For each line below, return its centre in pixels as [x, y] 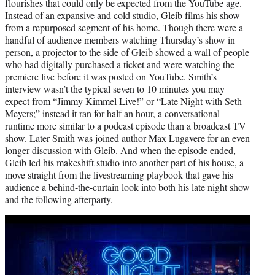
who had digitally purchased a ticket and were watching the [120, 64]
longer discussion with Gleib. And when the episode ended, [120, 150]
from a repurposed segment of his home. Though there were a [124, 27]
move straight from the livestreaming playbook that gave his [119, 174]
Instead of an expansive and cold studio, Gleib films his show [122, 15]
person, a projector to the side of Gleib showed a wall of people [127, 52]
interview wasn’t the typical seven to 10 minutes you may [115, 88]
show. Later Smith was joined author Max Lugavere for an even [127, 137]
